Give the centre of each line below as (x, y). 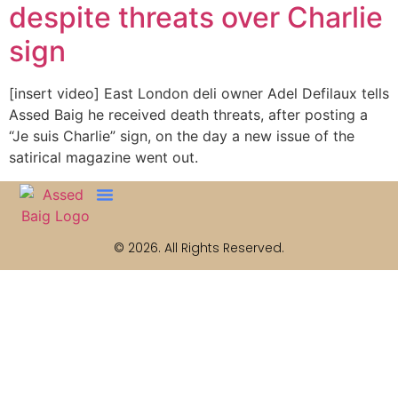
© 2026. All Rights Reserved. (199, 247)
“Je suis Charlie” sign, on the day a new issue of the (182, 136)
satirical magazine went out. (103, 158)
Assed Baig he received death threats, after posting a (188, 115)
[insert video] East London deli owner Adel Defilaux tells (199, 94)
